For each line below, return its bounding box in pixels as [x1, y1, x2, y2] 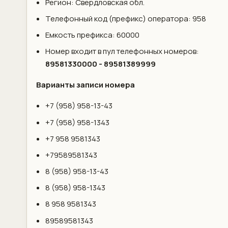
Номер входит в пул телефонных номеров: [45, 46, 199, 57]
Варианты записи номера [36, 79, 135, 91]
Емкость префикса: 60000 [45, 30, 139, 41]
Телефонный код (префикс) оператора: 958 [45, 13, 206, 24]
